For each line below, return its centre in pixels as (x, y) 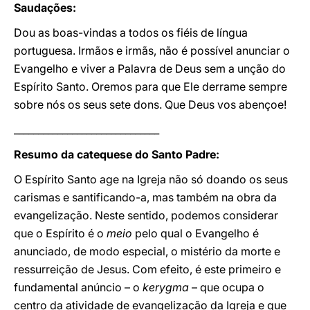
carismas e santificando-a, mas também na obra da (145, 197)
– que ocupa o (227, 287)
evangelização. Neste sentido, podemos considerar (146, 215)
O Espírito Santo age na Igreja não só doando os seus (151, 179)
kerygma (166, 287)
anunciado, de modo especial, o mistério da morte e (147, 251)
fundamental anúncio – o (78, 287)
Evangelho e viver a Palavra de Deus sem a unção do (150, 69)
